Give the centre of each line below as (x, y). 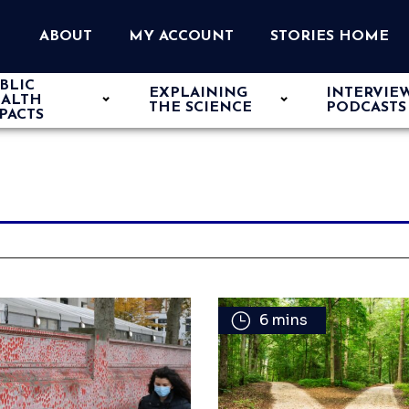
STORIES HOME (330, 37)
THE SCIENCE (200, 108)
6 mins (283, 320)
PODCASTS (367, 108)
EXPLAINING (198, 93)
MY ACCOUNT (181, 37)
